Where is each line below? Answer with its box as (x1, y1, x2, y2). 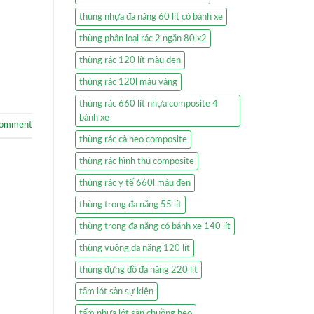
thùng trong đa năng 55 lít (79, 200, 182, 209)
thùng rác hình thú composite (79, 156, 194, 165)
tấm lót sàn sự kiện (79, 287, 153, 296)
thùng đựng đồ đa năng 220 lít (79, 265, 198, 274)
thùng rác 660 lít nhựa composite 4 (79, 99, 218, 108)
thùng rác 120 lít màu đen (79, 55, 181, 64)
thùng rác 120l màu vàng (79, 77, 177, 86)
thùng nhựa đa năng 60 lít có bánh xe (79, 12, 223, 21)
